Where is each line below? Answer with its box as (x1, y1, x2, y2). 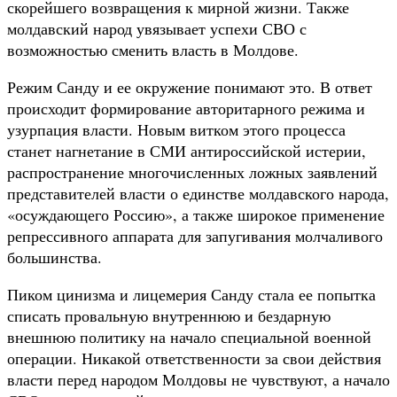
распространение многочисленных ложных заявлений (7, 160, 378, 183)
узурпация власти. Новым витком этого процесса (7, 118, 346, 140)
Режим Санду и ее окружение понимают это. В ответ (7, 75, 372, 97)
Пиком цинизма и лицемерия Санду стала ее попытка (7, 283, 376, 305)
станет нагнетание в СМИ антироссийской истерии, (7, 139, 366, 161)
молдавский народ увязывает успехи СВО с (7, 17, 307, 39)
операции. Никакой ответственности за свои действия (7, 346, 381, 369)
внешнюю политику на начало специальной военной (7, 325, 371, 347)
